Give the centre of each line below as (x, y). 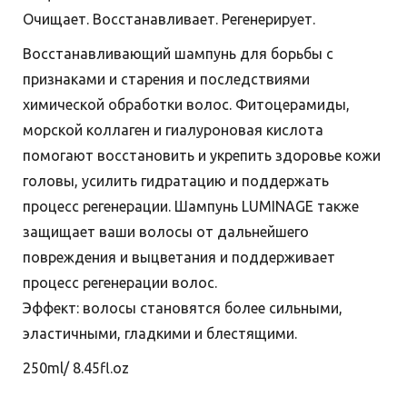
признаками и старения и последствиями (166, 79)
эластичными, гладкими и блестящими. (160, 334)
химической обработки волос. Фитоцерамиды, (186, 105)
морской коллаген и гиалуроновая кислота (173, 130)
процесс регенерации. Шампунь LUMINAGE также (191, 207)
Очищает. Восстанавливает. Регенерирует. (169, 20)
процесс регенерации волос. (120, 283)
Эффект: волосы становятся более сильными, (183, 308)
